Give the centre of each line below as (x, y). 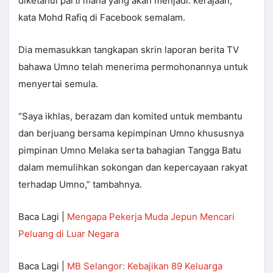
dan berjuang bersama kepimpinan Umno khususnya (131, 133)
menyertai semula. (58, 84)
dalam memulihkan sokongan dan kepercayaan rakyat (133, 168)
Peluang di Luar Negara (69, 234)
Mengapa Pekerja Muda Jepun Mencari (151, 217)
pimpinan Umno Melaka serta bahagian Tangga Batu (130, 151)
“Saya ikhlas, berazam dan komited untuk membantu (130, 116)
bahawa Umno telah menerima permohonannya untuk (133, 67)
